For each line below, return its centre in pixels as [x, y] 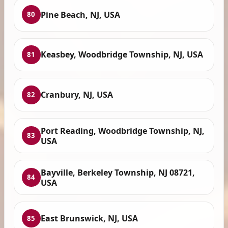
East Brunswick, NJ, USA [89, 219]
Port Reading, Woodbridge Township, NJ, [122, 131]
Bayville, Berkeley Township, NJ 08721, [118, 172]
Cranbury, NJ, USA [77, 95]
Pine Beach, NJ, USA [80, 15]
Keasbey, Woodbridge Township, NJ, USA [122, 55]
